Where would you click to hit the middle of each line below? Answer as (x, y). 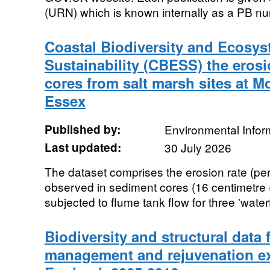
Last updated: (83, 147)
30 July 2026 (198, 147)
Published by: (82, 129)
